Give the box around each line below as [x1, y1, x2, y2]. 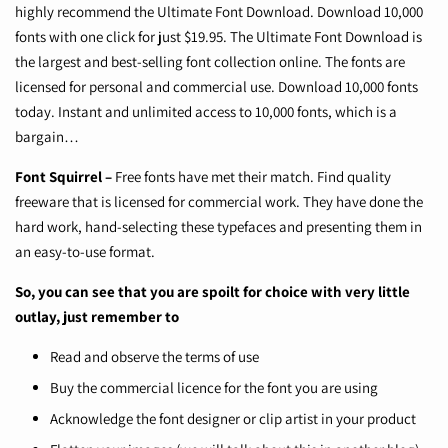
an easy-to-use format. [15, 242, 155, 262]
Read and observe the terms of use [50, 347, 259, 367]
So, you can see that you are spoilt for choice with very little [15, 282, 410, 302]
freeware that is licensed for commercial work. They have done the [15, 192, 423, 212]
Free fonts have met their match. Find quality [115, 167, 391, 187]
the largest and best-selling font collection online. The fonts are [15, 52, 405, 72]
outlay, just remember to [15, 307, 179, 327]
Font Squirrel [15, 167, 102, 187]
